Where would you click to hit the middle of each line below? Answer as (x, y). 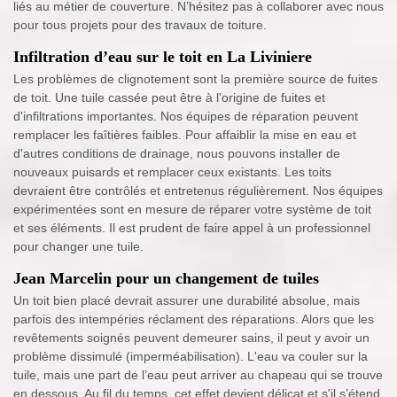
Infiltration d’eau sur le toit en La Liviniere (163, 57)
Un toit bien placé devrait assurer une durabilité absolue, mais (187, 301)
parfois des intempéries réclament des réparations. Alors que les (194, 319)
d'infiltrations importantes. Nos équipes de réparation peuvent (186, 117)
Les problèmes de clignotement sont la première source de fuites (195, 79)
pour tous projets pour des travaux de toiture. (140, 25)
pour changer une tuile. (78, 247)
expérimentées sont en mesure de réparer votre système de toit (192, 210)
